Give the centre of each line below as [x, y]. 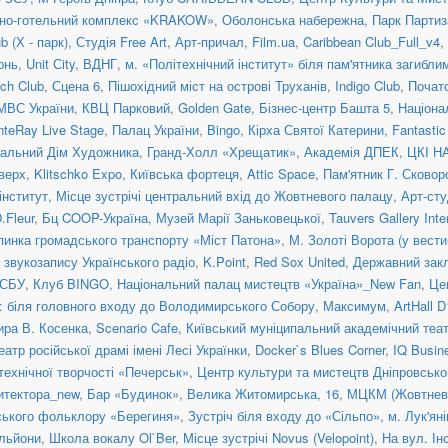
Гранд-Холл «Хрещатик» [221, 151]
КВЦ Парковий [126, 107]
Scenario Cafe [137, 327]
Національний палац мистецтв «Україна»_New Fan [269, 283]
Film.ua [273, 41]
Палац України [155, 129]
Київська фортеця [184, 173]
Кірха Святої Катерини [316, 129]
